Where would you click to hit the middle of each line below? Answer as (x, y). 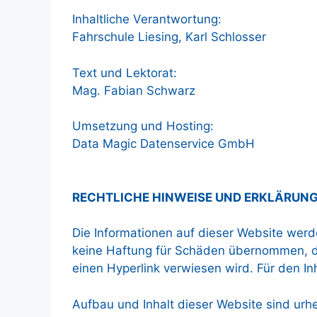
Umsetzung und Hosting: (143, 126)
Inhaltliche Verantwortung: (147, 19)
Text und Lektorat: (125, 73)
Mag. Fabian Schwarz (134, 90)
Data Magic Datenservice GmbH (163, 144)
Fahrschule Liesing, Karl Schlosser (169, 37)
